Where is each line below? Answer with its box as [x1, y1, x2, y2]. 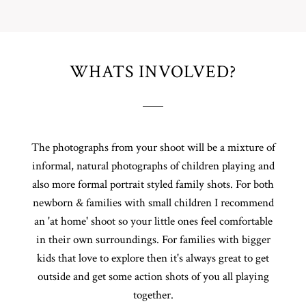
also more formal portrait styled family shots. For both [32, 177, 274, 193]
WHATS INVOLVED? [70, 60, 236, 84]
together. [133, 288, 173, 303]
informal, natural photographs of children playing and [31, 158, 275, 174]
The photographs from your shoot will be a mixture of [31, 140, 275, 156]
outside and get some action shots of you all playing [37, 269, 269, 285]
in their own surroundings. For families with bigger [36, 232, 270, 248]
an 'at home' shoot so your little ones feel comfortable [33, 214, 273, 229]
